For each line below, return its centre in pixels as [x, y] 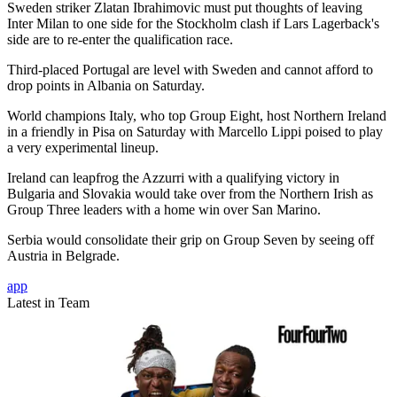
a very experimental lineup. [83, 148]
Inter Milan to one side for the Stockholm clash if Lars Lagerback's [193, 24]
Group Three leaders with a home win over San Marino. [164, 210]
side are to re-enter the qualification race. [120, 40]
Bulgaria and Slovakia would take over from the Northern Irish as [190, 194]
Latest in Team [48, 303]
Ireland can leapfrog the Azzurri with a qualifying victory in [173, 178]
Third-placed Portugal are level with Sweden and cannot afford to [190, 70]
